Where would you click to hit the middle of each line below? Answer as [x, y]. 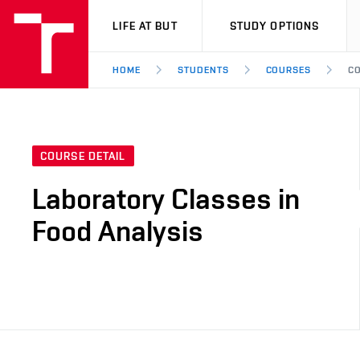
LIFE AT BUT [145, 26]
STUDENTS [203, 70]
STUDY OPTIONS [274, 26]
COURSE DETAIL [83, 156]
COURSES [288, 70]
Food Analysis [118, 231]
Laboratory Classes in [166, 199]
